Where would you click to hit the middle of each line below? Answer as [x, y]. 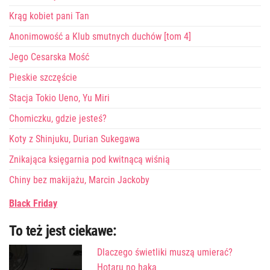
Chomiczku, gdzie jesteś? [58, 118]
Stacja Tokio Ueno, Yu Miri [59, 98]
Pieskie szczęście [43, 77]
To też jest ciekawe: [63, 231]
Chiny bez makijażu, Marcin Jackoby [79, 180]
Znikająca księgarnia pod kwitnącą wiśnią [89, 159]
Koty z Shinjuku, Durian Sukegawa [74, 139]
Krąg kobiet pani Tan [49, 16]
